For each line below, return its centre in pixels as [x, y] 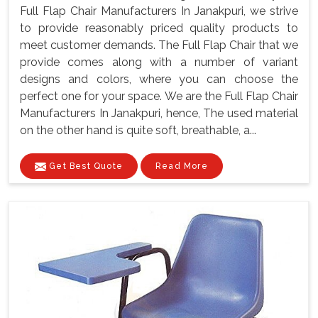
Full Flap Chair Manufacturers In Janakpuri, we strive [159, 11]
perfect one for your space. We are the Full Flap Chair [159, 96]
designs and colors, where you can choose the [159, 79]
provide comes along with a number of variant [159, 62]
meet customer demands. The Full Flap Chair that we [159, 45]
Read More [182, 166]
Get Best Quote [84, 166]
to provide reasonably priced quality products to [159, 28]
